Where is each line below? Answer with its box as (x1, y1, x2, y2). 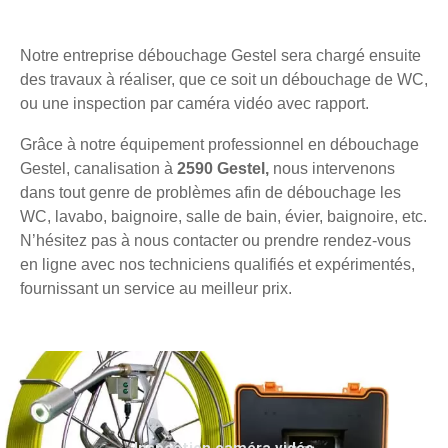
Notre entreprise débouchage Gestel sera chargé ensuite (20, 46, 421, 64)
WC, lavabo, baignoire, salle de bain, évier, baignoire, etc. (20, 207, 427, 225)
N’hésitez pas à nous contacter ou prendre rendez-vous (20, 231, 411, 249)
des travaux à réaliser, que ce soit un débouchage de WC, (20, 70, 428, 88)
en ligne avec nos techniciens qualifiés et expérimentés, (20, 255, 415, 273)
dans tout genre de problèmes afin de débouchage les (20, 183, 401, 201)
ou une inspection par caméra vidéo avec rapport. (20, 94, 369, 112)
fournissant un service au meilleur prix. (20, 279, 292, 297)
